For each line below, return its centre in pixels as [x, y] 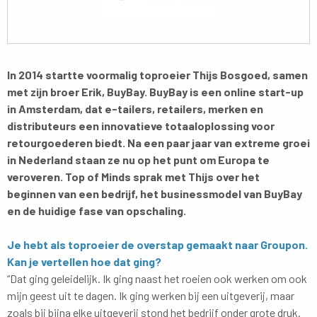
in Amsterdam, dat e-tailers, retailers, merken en [135, 108]
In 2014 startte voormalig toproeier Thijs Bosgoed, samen [157, 74]
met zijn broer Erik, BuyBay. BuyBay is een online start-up [155, 91]
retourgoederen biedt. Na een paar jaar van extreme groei [158, 142]
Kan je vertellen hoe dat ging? [84, 261]
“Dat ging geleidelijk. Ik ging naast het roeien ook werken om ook [157, 278]
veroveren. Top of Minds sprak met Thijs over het [133, 176]
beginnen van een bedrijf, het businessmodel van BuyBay [155, 193]
